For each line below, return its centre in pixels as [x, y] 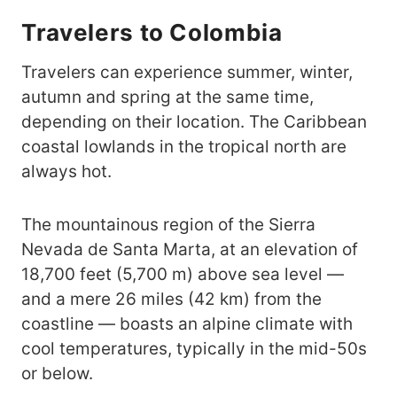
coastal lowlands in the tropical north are [184, 147]
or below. [57, 374]
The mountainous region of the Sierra [168, 225]
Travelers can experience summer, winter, [187, 73]
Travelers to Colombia [152, 33]
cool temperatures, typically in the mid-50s [194, 349]
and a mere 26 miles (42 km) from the [171, 300]
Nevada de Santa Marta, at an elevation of [190, 250]
